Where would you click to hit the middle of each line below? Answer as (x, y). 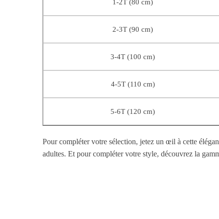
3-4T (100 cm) (133, 57)
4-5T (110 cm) (133, 84)
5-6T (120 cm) (133, 112)
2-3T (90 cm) (133, 30)
